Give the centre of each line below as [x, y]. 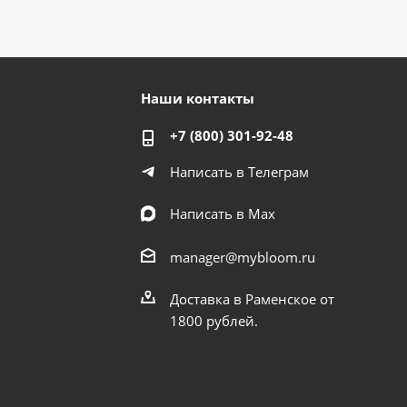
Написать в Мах [223, 214]
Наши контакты [198, 99]
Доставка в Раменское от [253, 299]
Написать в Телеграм [240, 172]
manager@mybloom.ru [243, 257]
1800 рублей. [214, 321]
